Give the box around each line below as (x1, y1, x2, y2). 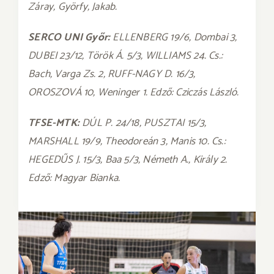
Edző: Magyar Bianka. (28, 169, 120, 187)
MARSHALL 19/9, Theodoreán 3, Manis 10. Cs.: (28, 133, 226, 150)
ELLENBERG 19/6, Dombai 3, (113, 29, 237, 46)
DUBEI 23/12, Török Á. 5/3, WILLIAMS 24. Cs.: (28, 47, 223, 64)
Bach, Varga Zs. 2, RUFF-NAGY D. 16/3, (28, 65, 196, 83)
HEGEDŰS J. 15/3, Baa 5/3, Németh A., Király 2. (28, 151, 228, 168)
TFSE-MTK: (28, 114, 83, 131)
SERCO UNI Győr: (28, 29, 113, 46)
